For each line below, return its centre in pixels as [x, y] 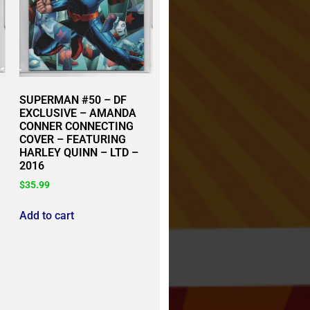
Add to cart [47, 216]
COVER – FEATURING [73, 140]
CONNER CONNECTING [77, 127]
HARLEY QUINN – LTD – [79, 153]
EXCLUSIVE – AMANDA [78, 113]
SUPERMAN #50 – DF [73, 100]
